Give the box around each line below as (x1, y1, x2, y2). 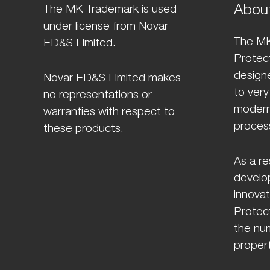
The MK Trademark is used (43, 4, 177, 16)
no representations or (43, 90, 152, 101)
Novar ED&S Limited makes (43, 73, 181, 84)
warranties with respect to (43, 107, 175, 118)
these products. (43, 124, 124, 135)
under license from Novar (43, 21, 168, 33)
